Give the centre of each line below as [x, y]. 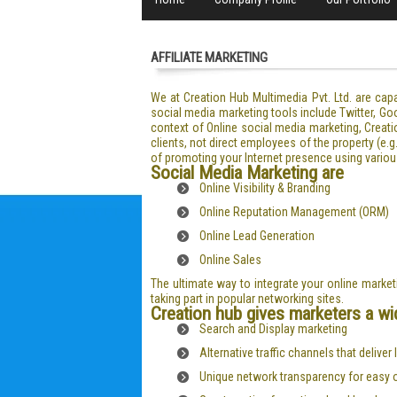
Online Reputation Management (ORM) [294, 212]
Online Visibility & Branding [265, 188]
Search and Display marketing [273, 329]
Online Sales [230, 260]
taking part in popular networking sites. [247, 299]
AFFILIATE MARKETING [209, 58]
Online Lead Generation [257, 236]
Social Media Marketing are [247, 173]
